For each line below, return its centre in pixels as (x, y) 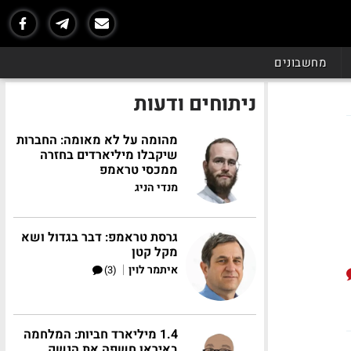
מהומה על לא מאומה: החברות (97, 140)
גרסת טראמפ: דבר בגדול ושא (100, 237)
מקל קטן (155, 252)
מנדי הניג (156, 188)
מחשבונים (300, 63)
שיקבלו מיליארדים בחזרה (109, 155)
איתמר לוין (153, 270)
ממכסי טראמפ (139, 170)
